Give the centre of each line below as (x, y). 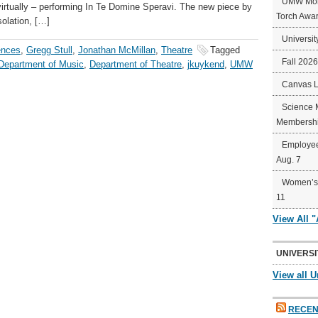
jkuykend (206, 64)
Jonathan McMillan (117, 50)
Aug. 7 (289, 160)
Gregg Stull (49, 50)
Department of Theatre (136, 64)
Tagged (225, 50)
